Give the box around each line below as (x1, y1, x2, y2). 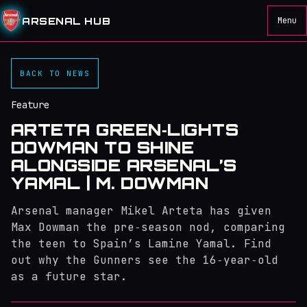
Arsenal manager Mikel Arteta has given (11, 204, 271, 218)
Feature (11, 99, 49, 111)
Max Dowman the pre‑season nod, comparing (11, 220, 285, 234)
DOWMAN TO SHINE (11, 137, 195, 158)
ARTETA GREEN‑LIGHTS (11, 119, 239, 140)
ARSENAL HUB (22, 14, 111, 27)
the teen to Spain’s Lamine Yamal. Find (11, 236, 271, 251)
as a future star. (11, 269, 127, 284)
